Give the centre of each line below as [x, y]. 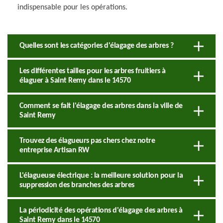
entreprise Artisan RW [55, 150]
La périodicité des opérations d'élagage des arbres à [101, 210]
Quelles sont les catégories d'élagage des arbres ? [96, 46]
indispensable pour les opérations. [72, 7]
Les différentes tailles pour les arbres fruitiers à [93, 71]
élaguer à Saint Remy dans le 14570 [75, 80]
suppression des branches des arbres [77, 185]
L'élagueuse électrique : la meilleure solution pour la [101, 175]
